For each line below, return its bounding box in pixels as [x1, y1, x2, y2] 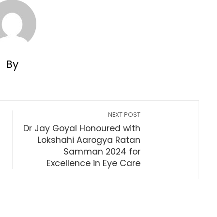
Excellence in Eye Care [46, 157, 141, 169]
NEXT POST [108, 110, 141, 119]
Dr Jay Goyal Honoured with [23, 123, 141, 134]
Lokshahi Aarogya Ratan [38, 134, 141, 146]
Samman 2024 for [63, 146, 141, 157]
